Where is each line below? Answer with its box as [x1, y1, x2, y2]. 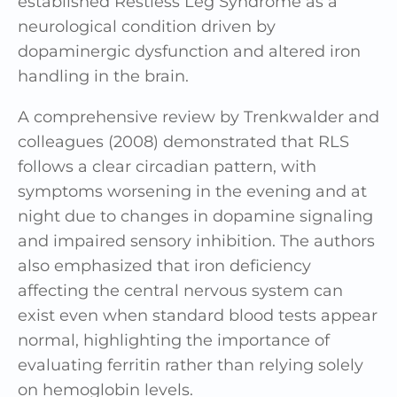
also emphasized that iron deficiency [18, 255, 311, 276]
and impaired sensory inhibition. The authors [18, 230, 375, 251]
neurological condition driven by [18, 16, 276, 36]
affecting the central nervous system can [18, 280, 343, 300]
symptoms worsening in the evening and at [18, 181, 367, 201]
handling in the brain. [18, 66, 189, 86]
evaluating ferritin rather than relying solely [18, 354, 363, 375]
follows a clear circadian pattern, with [18, 156, 316, 176]
